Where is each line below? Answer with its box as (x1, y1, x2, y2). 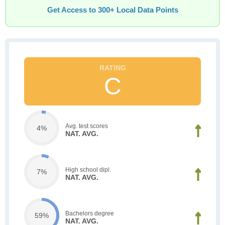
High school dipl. (65, 166, 111, 173)
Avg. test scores (65, 122, 108, 130)
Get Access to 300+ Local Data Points (47, 6, 178, 14)
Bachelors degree (65, 209, 114, 217)
